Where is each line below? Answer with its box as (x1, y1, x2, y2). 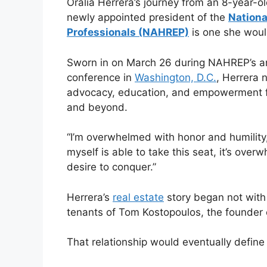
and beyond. (67, 101, 128, 113)
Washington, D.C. (135, 71, 216, 83)
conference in (67, 71, 135, 83)
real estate (113, 191, 164, 203)
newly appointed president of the (67, 11, 228, 24)
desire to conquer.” (67, 161, 156, 173)
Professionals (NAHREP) (67, 26, 189, 39)
